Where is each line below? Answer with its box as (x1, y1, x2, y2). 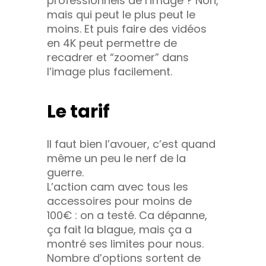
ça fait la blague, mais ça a (47, 221, 192, 237)
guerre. (47, 164, 84, 180)
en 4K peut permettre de (47, 35, 177, 50)
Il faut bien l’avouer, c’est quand (47, 136, 216, 151)
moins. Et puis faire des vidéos (47, 21, 207, 36)
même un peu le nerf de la (47, 150, 186, 166)
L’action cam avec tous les (47, 179, 188, 194)
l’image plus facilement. (47, 64, 172, 79)
